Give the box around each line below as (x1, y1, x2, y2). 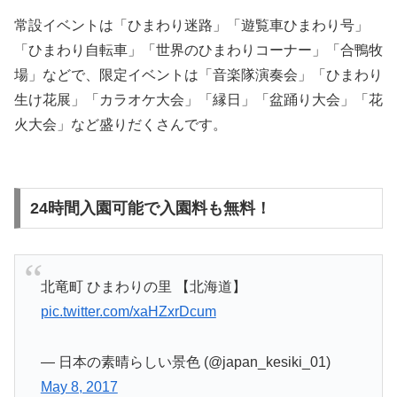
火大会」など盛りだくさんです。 (14, 117, 227, 133)
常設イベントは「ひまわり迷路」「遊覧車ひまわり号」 (14, 18, 369, 34)
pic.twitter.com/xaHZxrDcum (40, 304, 216, 320)
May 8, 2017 (40, 379, 118, 395)
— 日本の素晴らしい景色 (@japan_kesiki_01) (40, 354, 331, 370)
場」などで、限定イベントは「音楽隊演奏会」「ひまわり (14, 67, 383, 83)
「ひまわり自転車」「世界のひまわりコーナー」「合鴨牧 (14, 43, 383, 58)
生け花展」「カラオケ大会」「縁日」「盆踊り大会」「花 (14, 92, 383, 108)
